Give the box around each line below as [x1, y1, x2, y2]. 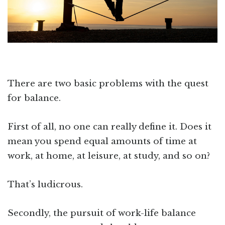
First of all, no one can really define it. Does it [8, 122, 211, 133]
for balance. [8, 93, 61, 104]
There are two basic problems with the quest [8, 78, 208, 89]
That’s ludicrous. [8, 179, 83, 190]
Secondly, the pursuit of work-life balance [8, 208, 196, 219]
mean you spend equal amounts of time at [8, 136, 197, 147]
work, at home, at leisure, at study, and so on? [8, 151, 210, 162]
